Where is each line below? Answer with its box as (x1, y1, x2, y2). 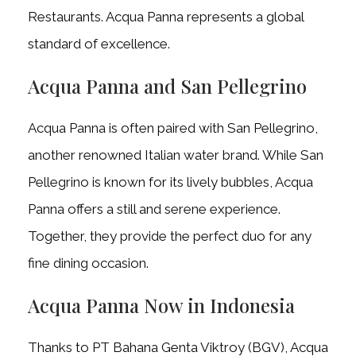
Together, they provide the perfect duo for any (28, 228, 311, 245)
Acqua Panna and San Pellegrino (28, 73, 307, 99)
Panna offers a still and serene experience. (28, 201, 281, 218)
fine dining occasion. (28, 255, 149, 272)
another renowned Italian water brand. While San (28, 147, 323, 164)
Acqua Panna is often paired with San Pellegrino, (28, 120, 318, 137)
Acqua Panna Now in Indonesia (28, 292, 295, 319)
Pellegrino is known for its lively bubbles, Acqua (28, 174, 313, 191)
